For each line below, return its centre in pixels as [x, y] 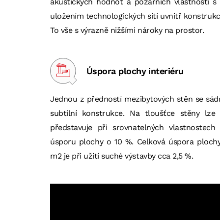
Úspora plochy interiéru [135, 71]
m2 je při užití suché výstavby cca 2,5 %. [122, 156]
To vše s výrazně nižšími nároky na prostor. [127, 30]
